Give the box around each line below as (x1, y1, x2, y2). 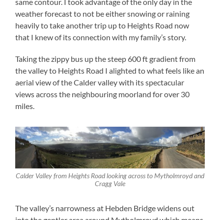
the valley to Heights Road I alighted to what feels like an (15, 65, 205, 75)
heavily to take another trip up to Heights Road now (15, 20, 190, 30)
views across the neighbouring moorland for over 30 (15, 89, 190, 99)
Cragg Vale (94, 180, 125, 188)
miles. (15, 101, 35, 110)
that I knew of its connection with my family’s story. (15, 32, 187, 42)
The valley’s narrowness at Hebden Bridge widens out (15, 203, 195, 213)
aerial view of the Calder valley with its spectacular (15, 77, 185, 87)
